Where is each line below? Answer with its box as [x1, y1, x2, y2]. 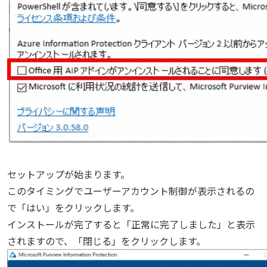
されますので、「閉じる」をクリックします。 [7, 234, 206, 248]
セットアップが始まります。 [7, 167, 130, 181]
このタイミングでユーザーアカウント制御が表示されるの [7, 184, 254, 198]
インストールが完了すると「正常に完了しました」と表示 [7, 217, 255, 231]
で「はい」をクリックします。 [7, 200, 139, 215]
